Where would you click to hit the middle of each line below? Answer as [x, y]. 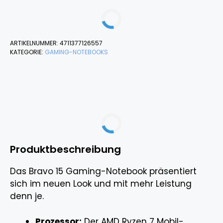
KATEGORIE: [27, 52]
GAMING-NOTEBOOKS [76, 52]
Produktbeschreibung [65, 149]
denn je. [27, 196]
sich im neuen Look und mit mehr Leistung [101, 184]
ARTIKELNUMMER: [35, 43]
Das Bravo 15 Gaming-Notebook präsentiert [103, 171]
